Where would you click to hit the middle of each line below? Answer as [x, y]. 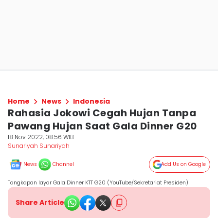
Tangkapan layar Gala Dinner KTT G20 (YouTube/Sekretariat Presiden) [98, 182]
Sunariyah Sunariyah [39, 146]
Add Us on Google [183, 164]
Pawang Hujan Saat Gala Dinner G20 [102, 126]
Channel [63, 164]
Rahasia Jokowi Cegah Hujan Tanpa [102, 113]
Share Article [40, 202]
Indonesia [91, 101]
